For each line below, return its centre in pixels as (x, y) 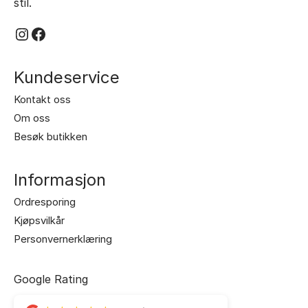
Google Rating (51, 279)
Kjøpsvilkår (39, 220)
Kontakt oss (42, 99)
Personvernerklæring (63, 239)
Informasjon (60, 179)
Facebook (68, 33)
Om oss (32, 118)
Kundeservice (67, 77)
